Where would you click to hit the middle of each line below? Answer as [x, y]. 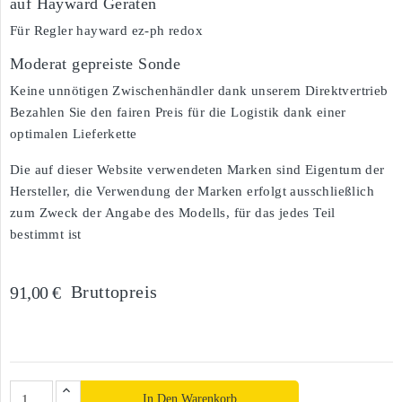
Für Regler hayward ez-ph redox [106, 31]
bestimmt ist [46, 234]
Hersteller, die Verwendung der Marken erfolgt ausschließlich [192, 191]
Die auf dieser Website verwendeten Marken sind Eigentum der [197, 170]
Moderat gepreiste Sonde [96, 64]
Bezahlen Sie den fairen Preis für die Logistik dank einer [178, 112]
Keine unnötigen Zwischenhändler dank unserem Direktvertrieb [199, 91]
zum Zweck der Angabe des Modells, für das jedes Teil [173, 213]
